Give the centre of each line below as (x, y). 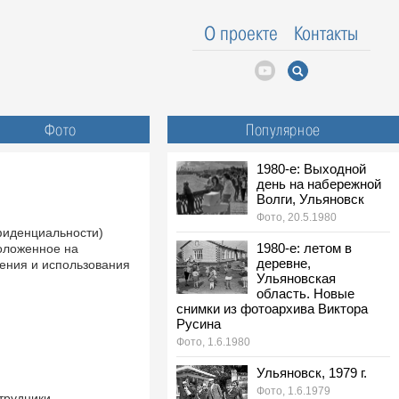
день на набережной (319, 184)
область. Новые (305, 293)
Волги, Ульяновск (310, 199)
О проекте (241, 33)
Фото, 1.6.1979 (293, 391)
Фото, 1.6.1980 (213, 342)
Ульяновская (296, 278)
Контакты (326, 33)
